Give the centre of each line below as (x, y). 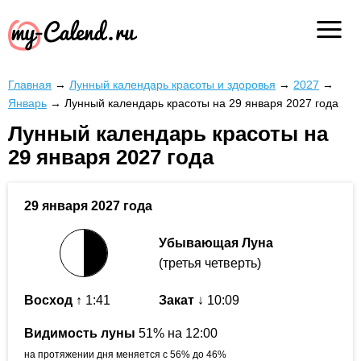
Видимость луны (80, 334)
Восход (48, 301)
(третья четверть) (210, 263)
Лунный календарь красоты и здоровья (172, 85)
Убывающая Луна (216, 243)
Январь (27, 103)
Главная (30, 85)
